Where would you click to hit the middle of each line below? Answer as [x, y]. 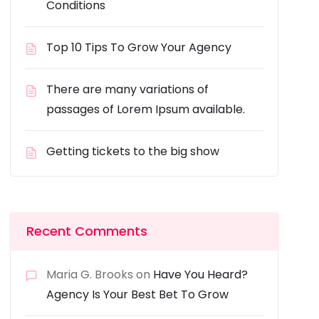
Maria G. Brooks [90, 274]
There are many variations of [128, 89]
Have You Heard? [201, 274]
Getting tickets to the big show [133, 151]
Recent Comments [87, 231]
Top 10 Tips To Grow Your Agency [139, 47]
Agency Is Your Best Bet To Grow [138, 294]
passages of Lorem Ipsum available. [146, 109]
